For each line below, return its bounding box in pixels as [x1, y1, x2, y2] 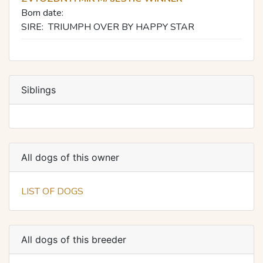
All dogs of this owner [21, 151, 119, 163]
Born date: [21, 6, 63, 19]
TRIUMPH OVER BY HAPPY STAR [48, 20, 194, 33]
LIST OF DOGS [21, 184, 83, 198]
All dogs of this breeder [21, 233, 126, 245]
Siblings [21, 83, 56, 96]
